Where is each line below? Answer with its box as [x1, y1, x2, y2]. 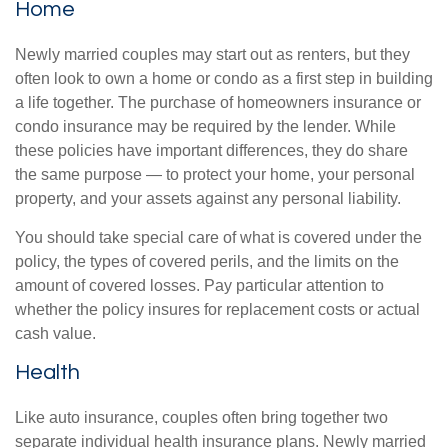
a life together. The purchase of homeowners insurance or [15, 94, 421, 111]
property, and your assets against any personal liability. [15, 190, 401, 207]
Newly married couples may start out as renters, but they [15, 46, 410, 63]
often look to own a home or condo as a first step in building [15, 70, 433, 87]
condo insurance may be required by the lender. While [15, 118, 396, 135]
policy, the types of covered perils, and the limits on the [15, 253, 399, 270]
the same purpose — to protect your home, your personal [15, 166, 415, 183]
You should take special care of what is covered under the [15, 229, 422, 246]
